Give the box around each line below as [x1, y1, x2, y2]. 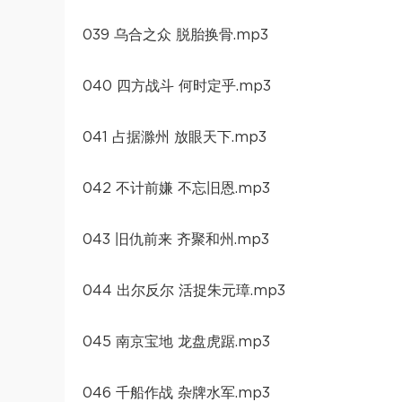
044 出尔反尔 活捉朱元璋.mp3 [83, 283, 285, 298]
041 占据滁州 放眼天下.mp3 [83, 129, 267, 144]
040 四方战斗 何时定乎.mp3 [83, 78, 271, 93]
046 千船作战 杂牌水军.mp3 [83, 385, 270, 400]
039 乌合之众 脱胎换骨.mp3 [83, 27, 268, 42]
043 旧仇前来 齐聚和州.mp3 [83, 232, 269, 247]
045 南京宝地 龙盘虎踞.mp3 [83, 334, 270, 349]
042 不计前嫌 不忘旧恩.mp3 [83, 180, 270, 196]
